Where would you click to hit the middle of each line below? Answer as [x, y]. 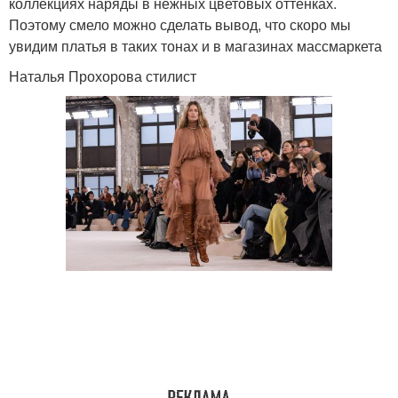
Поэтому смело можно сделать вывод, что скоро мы [180, 24]
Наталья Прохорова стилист [103, 76]
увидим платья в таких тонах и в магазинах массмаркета [195, 46]
